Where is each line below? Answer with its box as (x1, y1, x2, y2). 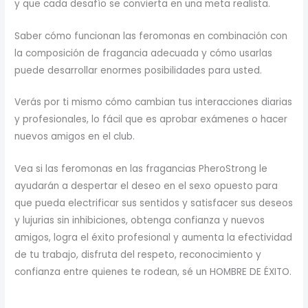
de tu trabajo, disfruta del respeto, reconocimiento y (14, 248, 262, 262)
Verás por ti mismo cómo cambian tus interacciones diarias (14, 96, 293, 109)
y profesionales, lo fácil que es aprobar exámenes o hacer (14, 113, 288, 126)
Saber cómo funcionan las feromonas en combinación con (14, 29, 288, 43)
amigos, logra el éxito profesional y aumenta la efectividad (14, 231, 293, 245)
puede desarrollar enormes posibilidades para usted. (14, 63, 263, 77)
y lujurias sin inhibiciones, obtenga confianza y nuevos (14, 214, 265, 228)
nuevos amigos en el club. (14, 130, 135, 144)
